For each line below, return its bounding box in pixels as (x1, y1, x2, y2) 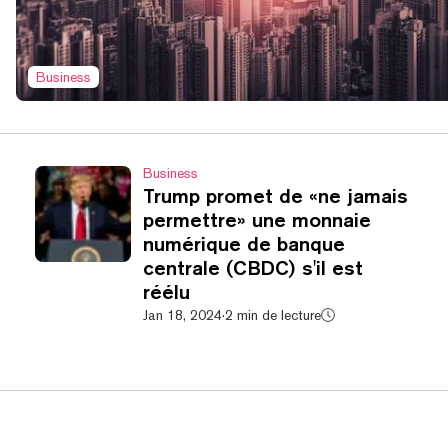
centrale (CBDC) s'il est (142, 256, 363, 279)
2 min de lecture (224, 307, 321, 323)
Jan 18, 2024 (142, 307, 222, 323)
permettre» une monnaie (142, 208, 371, 231)
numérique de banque (142, 232, 345, 255)
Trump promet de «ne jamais (142, 184, 408, 207)
